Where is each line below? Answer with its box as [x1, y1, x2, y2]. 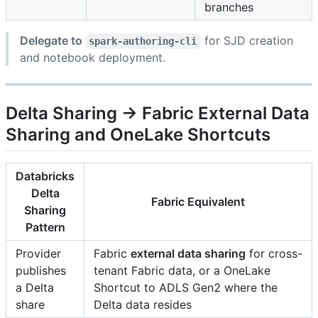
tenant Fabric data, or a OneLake [94, 263, 270, 278]
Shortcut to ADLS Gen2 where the [94, 280, 278, 295]
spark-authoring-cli [89, 35, 197, 48]
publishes [16, 263, 66, 278]
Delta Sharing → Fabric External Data [6, 103, 309, 124]
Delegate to [20, 33, 85, 48]
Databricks [16, 169, 75, 184]
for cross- [246, 246, 302, 261]
